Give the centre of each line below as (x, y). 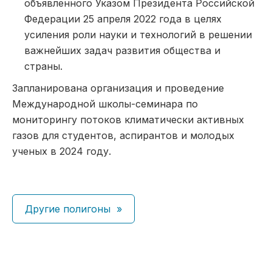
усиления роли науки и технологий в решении (138, 35)
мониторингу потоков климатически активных (128, 120)
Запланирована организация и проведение (118, 88)
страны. (43, 66)
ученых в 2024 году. (62, 151)
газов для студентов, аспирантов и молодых (123, 135)
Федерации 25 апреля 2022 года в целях (123, 19)
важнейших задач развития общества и (122, 50)
